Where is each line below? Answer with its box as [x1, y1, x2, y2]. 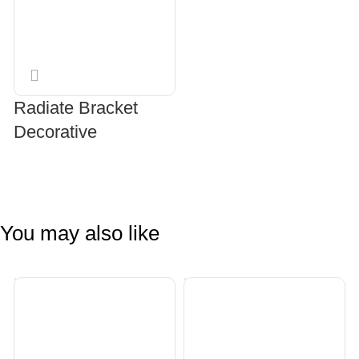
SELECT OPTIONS [25, 168, 108, 180]
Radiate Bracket [14, 97, 139, 118]
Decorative [14, 121, 98, 142]
